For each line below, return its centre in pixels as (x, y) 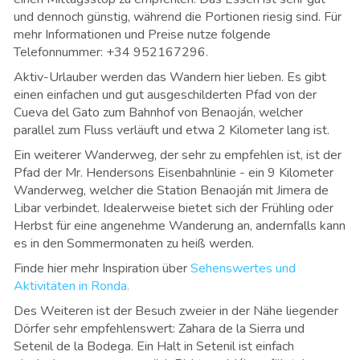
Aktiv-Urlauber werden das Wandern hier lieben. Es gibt (170, 77)
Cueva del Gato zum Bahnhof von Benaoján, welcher (158, 112)
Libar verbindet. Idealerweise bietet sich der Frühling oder (174, 208)
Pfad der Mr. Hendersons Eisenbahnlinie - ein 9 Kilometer (174, 172)
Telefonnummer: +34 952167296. (111, 52)
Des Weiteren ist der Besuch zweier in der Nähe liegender (176, 311)
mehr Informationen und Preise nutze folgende (142, 34)
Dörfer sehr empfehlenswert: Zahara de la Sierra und (159, 328)
